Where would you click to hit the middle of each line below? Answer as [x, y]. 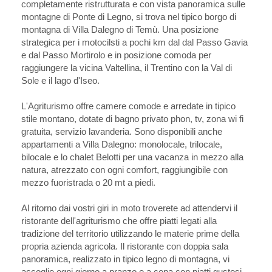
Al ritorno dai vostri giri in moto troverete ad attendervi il [129, 208]
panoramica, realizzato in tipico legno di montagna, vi [125, 259]
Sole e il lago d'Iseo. [60, 81]
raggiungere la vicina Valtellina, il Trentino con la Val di [126, 68]
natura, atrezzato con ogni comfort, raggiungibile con [124, 170]
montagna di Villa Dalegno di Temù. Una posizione [120, 30]
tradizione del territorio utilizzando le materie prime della [130, 234]
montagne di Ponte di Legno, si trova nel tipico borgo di [128, 17]
